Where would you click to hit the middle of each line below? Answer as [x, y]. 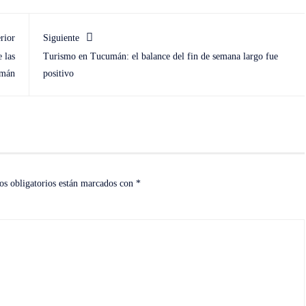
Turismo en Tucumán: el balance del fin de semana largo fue [160, 56]
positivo [58, 73]
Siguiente [61, 38]
